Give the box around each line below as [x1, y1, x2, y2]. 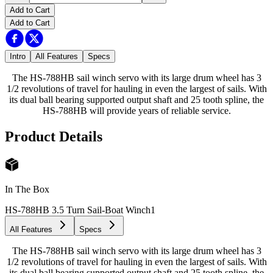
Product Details [5, 128, 102, 144]
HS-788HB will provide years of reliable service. [42, 105, 231, 116]
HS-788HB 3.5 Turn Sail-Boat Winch [5, 204, 151, 215]
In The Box [5, 183, 49, 194]
